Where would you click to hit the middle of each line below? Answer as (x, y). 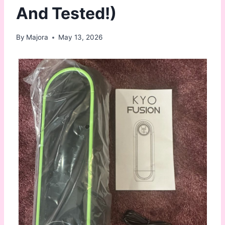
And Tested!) (66, 13)
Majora (37, 37)
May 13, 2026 (81, 37)
